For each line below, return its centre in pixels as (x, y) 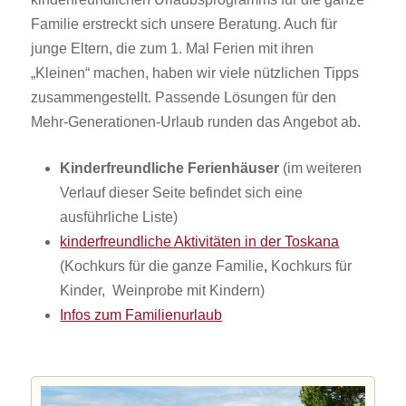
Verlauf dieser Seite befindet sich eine (182, 192)
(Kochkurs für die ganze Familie (162, 266)
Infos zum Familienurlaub (141, 314)
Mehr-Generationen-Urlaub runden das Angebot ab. (196, 121)
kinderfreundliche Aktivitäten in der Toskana (200, 241)
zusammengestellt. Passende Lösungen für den (184, 97)
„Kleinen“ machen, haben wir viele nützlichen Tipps (195, 72)
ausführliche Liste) (119, 217)
